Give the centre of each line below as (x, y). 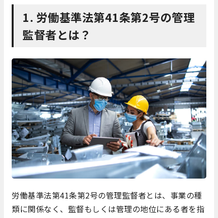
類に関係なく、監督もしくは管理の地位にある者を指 (108, 209)
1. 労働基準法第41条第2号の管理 (109, 17)
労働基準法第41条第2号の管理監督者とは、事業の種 (107, 195)
